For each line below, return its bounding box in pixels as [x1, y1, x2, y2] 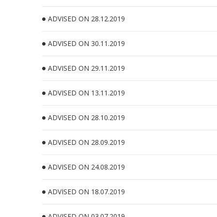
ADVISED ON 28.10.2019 [48, 113, 125, 122]
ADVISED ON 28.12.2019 [48, 14, 125, 23]
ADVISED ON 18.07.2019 [48, 187, 125, 196]
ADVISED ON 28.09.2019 [48, 138, 125, 147]
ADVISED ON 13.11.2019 [48, 88, 125, 97]
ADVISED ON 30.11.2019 [48, 39, 125, 48]
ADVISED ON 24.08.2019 [48, 162, 125, 171]
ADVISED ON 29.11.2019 [48, 63, 125, 73]
